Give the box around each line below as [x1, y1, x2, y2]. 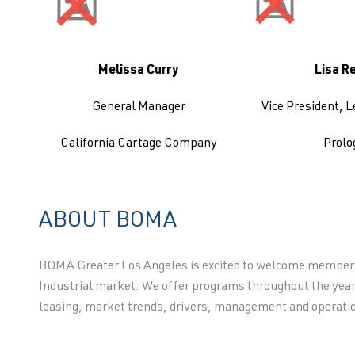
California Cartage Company [59, 138, 217, 151]
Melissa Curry [98, 65, 179, 78]
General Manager [91, 101, 185, 114]
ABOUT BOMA [38, 211, 181, 233]
